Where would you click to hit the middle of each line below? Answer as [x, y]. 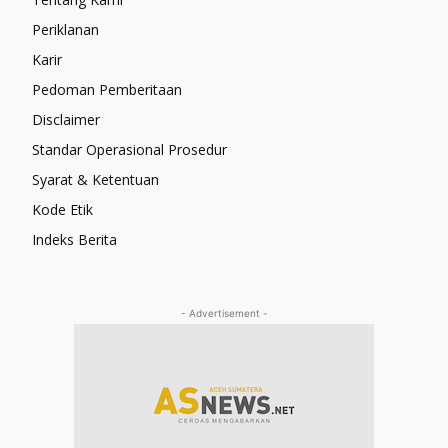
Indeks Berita [74, 240]
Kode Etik [62, 210]
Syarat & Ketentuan [95, 180]
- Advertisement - [224, 313]
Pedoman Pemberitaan [107, 90]
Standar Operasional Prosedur [129, 150]
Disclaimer [66, 120]
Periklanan [65, 30]
